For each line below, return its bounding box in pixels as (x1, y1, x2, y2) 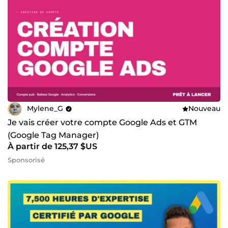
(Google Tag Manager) (8, 130, 99, 140)
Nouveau (188, 104, 220, 113)
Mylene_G (27, 104, 63, 113)
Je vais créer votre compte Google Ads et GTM (8, 117, 197, 127)
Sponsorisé (8, 155, 45, 164)
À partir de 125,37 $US (8, 141, 97, 151)
